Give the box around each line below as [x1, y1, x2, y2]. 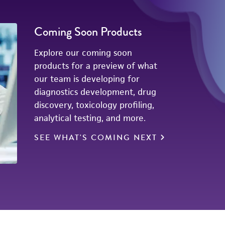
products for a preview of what [34, 60, 157, 71]
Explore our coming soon [34, 47, 132, 58]
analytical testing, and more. [34, 113, 148, 124]
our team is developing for [34, 73, 140, 84]
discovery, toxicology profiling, [34, 99, 154, 110]
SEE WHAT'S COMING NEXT [34, 132, 157, 144]
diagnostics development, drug [34, 86, 156, 97]
